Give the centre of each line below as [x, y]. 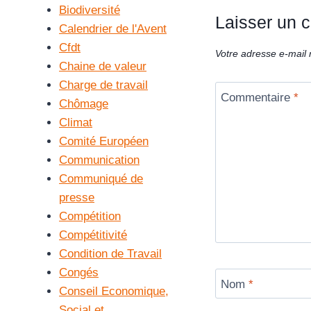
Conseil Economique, [114, 291]
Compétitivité [93, 235]
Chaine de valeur [103, 66]
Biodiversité [90, 10]
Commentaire [257, 97]
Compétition [90, 216]
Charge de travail [103, 85]
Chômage [84, 103]
